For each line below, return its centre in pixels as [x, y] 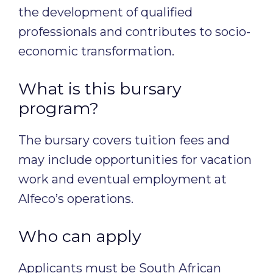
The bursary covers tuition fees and [124, 140]
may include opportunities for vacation [135, 160]
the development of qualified [105, 12]
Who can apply [80, 236]
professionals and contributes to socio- [134, 32]
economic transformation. [96, 51]
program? [58, 108]
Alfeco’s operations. [76, 199]
